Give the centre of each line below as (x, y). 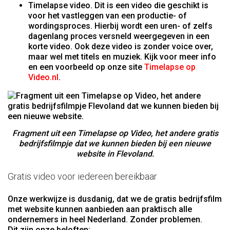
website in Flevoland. (115, 154)
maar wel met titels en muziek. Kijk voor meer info (122, 57)
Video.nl (43, 78)
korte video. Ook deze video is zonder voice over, (121, 47)
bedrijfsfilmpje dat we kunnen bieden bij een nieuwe (115, 143)
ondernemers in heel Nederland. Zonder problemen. (105, 219)
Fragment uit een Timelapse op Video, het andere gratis (115, 133)
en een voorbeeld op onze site (86, 67)
